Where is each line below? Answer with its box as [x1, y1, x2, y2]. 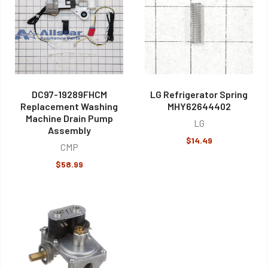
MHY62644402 [167, 100, 231, 112]
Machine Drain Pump [25, 112, 113, 124]
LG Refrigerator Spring [150, 89, 248, 100]
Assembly [47, 124, 91, 136]
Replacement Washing [20, 100, 118, 112]
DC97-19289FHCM [31, 89, 107, 100]
